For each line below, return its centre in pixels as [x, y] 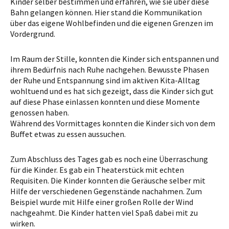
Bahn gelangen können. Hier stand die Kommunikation [106, 12]
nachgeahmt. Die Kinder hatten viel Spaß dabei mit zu [104, 212]
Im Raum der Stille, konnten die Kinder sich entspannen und [114, 59]
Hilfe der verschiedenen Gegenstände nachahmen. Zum [106, 191]
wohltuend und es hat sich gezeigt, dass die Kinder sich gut [112, 91]
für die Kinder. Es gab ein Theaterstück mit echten [97, 169]
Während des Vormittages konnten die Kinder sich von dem [113, 123]
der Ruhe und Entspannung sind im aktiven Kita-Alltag [105, 80]
